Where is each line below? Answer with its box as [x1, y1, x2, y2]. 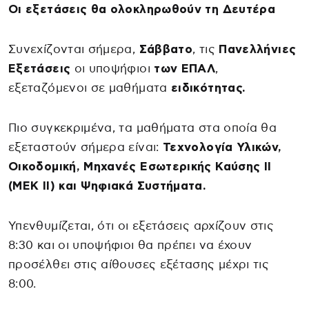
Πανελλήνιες [219, 43, 297, 55]
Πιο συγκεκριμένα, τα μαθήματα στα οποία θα [8, 121, 277, 134]
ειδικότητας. [171, 81, 246, 94]
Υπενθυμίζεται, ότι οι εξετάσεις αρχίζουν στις [8, 219, 275, 232]
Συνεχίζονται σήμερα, [8, 43, 139, 55]
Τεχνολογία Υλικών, [159, 141, 282, 153]
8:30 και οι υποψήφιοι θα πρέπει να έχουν [8, 239, 252, 251]
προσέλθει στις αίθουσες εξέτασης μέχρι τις [8, 258, 270, 270]
